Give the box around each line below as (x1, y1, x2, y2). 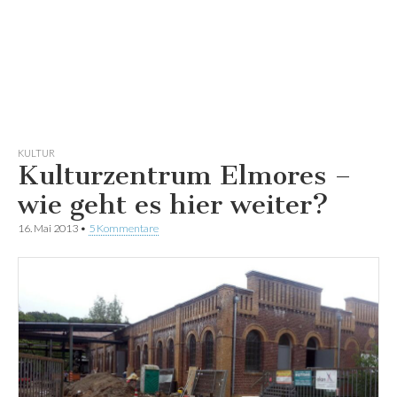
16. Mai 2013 (18, 221, 78, 235)
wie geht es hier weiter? (18, 188, 329, 221)
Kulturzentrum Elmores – (18, 159, 352, 191)
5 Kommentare (89, 221, 159, 235)
